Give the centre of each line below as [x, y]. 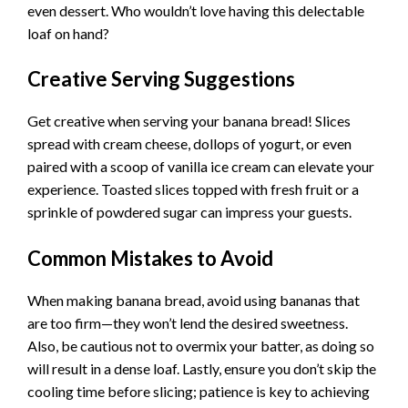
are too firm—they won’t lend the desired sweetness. [188, 322]
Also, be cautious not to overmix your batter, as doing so [201, 345]
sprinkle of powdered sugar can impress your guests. [189, 212]
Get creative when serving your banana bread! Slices [189, 121]
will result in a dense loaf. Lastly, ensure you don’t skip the [202, 368]
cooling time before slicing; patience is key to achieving [199, 391]
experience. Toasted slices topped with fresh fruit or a [193, 189]
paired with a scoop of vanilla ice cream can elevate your [201, 167]
